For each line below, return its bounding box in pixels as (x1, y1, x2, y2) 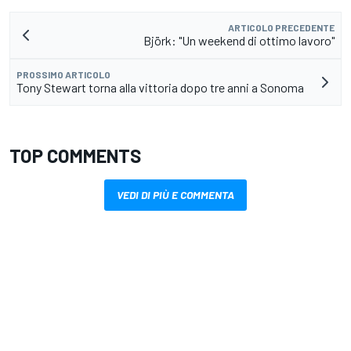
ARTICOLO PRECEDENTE (228, 22, 335, 34)
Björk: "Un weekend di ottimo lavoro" (143, 33, 335, 49)
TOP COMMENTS (9, 144, 141, 168)
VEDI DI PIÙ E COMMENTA (117, 188, 234, 202)
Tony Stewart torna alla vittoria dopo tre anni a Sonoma (16, 80, 304, 96)
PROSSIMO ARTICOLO (16, 69, 110, 81)
